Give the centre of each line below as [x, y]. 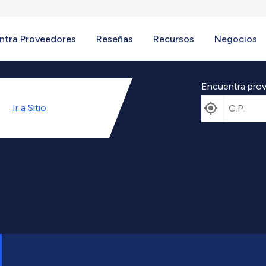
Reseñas [115, 39]
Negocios [236, 39]
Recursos [174, 39]
